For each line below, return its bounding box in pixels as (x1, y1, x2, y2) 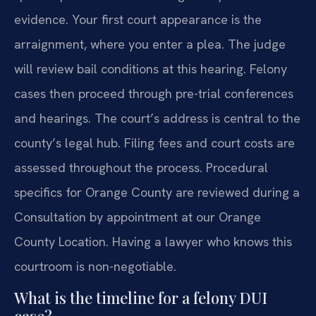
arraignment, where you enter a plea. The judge (14, 35, 286, 52)
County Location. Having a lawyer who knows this (14, 233, 292, 250)
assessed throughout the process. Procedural (14, 159, 268, 176)
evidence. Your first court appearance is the (14, 11, 262, 28)
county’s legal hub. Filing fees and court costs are (14, 134, 295, 151)
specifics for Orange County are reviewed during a (14, 183, 300, 200)
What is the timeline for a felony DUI (14, 287, 267, 309)
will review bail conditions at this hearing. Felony (14, 60, 287, 77)
